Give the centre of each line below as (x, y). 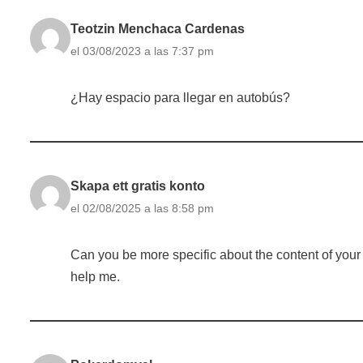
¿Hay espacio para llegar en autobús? (180, 97)
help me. (95, 276)
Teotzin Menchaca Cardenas (158, 28)
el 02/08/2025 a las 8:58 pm (142, 208)
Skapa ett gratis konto (138, 186)
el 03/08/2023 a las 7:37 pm (142, 51)
